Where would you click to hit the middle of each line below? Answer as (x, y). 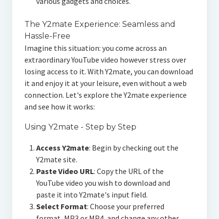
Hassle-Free (47, 36)
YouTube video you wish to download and (103, 183)
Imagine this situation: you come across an (95, 48)
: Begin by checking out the (133, 148)
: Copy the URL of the (129, 171)
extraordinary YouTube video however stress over (105, 60)
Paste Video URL (65, 171)
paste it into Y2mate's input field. (92, 195)
